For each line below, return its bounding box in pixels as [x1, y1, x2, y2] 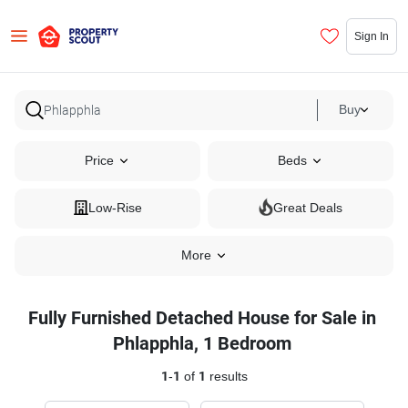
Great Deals [273, 200, 342, 216]
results [205, 369, 248, 384]
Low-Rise [87, 200, 142, 216]
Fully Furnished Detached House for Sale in [28, 307, 376, 329]
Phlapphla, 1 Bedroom [113, 332, 291, 354]
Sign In [354, 28, 389, 43]
